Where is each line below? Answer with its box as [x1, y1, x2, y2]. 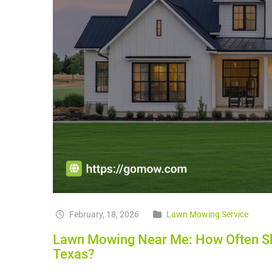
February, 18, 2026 [67, 209, 139, 220]
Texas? [53, 246, 95, 262]
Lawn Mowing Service [166, 209, 248, 220]
